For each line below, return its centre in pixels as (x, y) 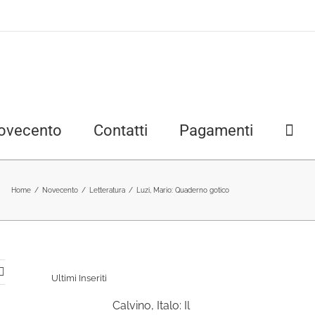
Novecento (60, 190)
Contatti (121, 130)
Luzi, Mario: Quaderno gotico (183, 190)
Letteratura (107, 190)
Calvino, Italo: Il (151, 305)
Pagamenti (216, 130)
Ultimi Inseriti (79, 278)
